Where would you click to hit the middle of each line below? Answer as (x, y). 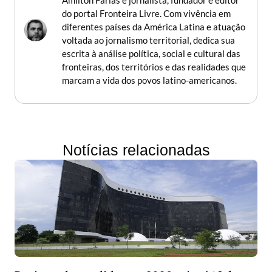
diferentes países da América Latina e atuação (154, 26)
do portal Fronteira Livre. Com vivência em (146, 13)
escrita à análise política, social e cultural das (151, 53)
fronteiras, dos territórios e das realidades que (154, 66)
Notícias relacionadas (136, 150)
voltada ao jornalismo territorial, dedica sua (148, 40)
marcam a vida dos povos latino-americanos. (149, 80)
